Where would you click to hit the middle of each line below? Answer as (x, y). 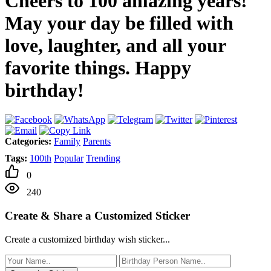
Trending (103, 158)
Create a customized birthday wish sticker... (87, 239)
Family (67, 142)
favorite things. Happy (98, 67)
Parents (97, 142)
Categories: (28, 142)
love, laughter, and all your (115, 45)
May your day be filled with (119, 23)
